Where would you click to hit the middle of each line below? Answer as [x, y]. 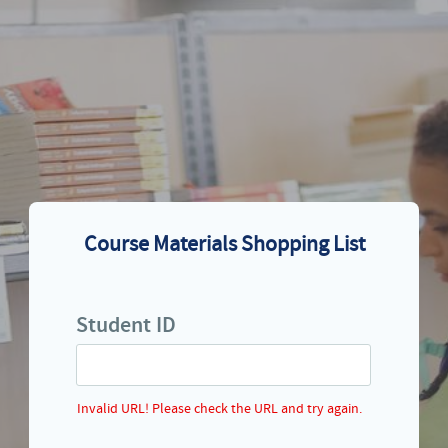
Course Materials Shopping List [224, 245]
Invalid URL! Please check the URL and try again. [219, 409]
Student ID [126, 326]
